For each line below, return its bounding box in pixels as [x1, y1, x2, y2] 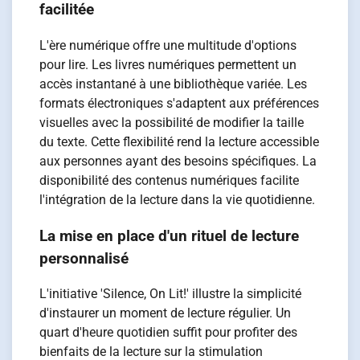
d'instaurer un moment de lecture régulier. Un [39, 305, 292, 321]
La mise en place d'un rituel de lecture [39, 227, 300, 245]
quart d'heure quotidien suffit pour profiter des [39, 325, 298, 341]
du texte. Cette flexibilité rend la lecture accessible [39, 133, 320, 149]
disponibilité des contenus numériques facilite [39, 172, 300, 188]
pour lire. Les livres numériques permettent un [39, 56, 297, 72]
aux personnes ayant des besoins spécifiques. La [39, 153, 317, 169]
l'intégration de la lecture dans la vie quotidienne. [39, 191, 316, 207]
